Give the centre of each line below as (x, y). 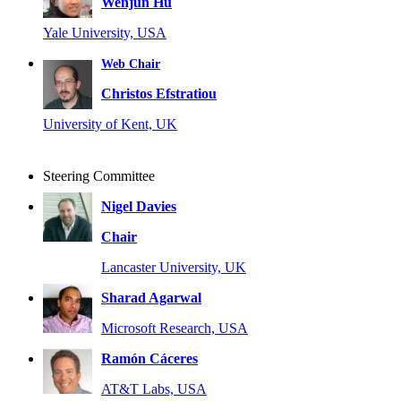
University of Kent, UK (110, 124)
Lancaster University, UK (174, 268)
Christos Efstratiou (159, 94)
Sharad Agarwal (151, 298)
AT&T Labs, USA (154, 389)
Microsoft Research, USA (175, 328)
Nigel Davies (139, 207)
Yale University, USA (105, 33)
